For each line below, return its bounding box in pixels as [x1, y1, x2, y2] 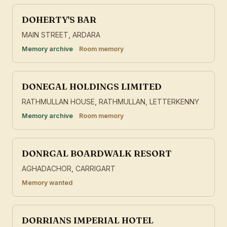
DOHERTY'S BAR [22, 14, 96, 25]
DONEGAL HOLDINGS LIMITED [22, 81, 162, 92]
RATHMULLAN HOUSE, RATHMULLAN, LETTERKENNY [22, 97, 199, 106]
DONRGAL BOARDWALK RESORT [22, 148, 172, 159]
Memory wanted [22, 179, 72, 187]
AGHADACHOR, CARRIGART [22, 164, 116, 173]
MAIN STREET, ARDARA [22, 30, 100, 40]
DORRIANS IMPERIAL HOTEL [22, 215, 154, 226]
